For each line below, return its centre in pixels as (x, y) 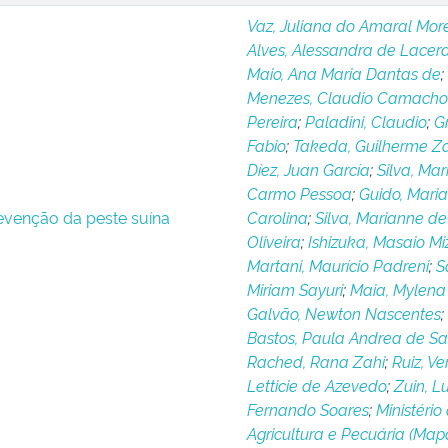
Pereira (272, 121)
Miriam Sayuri (294, 289)
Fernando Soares (307, 409)
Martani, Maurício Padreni (337, 265)
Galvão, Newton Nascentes (343, 313)
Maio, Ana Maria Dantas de (343, 73)
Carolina (277, 217)
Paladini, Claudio (365, 121)
